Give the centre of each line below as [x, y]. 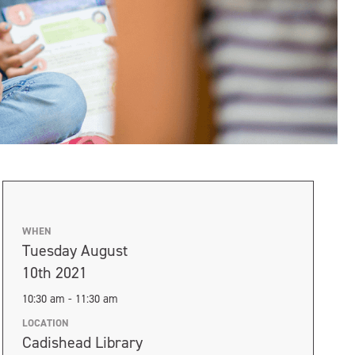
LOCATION [45, 323]
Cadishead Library [82, 342]
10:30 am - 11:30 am [70, 299]
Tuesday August [74, 250]
